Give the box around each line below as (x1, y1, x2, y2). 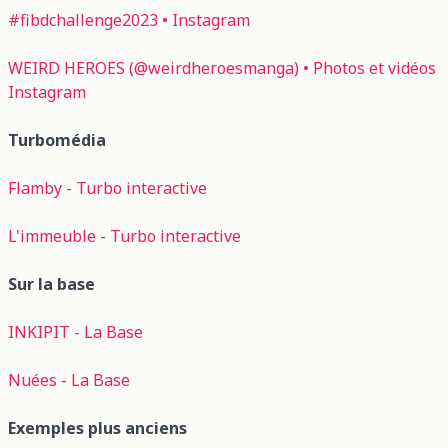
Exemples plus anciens (8, 416, 187, 439)
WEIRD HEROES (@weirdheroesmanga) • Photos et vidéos (8, 56, 436, 79)
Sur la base (8, 272, 95, 295)
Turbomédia (8, 128, 106, 151)
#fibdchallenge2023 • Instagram (8, 8, 250, 31)
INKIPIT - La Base (8, 320, 143, 343)
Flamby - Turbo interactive (8, 176, 207, 199)
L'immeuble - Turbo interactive (8, 224, 241, 247)
